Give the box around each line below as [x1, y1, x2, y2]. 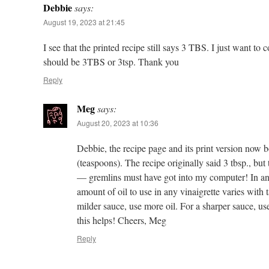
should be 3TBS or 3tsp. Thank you [43, 55, 179, 68]
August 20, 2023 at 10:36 [77, 118, 159, 128]
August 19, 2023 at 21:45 [43, 17, 125, 27]
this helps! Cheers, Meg [77, 214, 166, 226]
